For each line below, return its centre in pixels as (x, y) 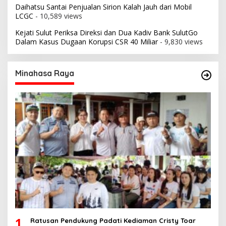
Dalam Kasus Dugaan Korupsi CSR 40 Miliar (87, 42)
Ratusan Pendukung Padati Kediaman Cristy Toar (113, 221)
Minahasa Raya (45, 73)
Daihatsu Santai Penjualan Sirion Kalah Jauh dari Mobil (103, 7)
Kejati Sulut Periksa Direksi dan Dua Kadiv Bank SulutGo (106, 33)
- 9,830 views (180, 42)
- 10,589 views (58, 16)
